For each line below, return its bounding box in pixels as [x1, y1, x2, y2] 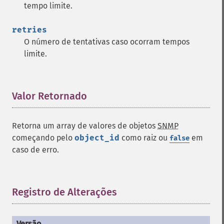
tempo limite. [24, 1, 72, 10]
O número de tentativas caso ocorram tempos [24, 37, 189, 46]
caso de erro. [12, 145, 59, 154]
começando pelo [12, 133, 74, 142]
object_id [74, 133, 119, 142]
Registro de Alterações [12, 186, 117, 198]
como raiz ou [119, 133, 169, 142]
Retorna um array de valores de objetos [12, 121, 157, 130]
